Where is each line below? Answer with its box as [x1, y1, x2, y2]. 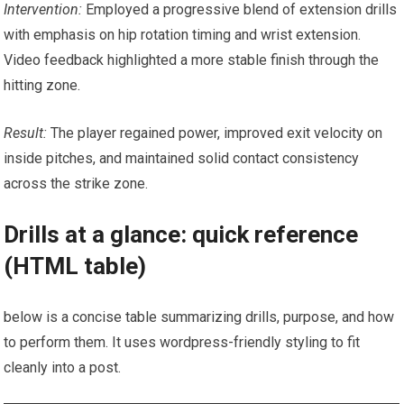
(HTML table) [4, 252, 147, 280]
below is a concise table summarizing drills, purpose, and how [4, 308, 395, 326]
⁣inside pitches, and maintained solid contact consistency [4, 150, 360, 168]
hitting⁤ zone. [4, 77, 81, 95]
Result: [4, 124, 48, 142]
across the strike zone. [4, 175, 149, 193]
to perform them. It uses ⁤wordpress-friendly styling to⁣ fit [4, 334, 361, 352]
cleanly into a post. [4, 359, 122, 377]
